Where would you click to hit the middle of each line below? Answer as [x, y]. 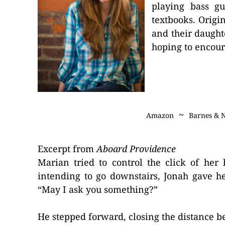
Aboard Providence [136, 149]
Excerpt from [67, 149]
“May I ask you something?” [98, 189]
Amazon [160, 115]
